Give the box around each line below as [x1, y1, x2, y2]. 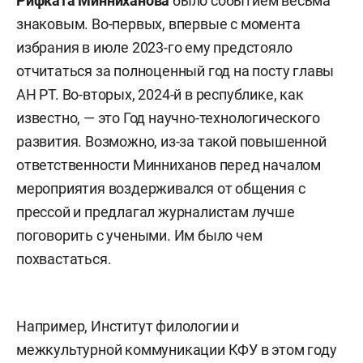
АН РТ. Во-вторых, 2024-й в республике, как [16, 85, 304, 103]
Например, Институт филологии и [16, 317, 240, 335]
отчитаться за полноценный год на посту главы [16, 62, 335, 79]
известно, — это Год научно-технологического [16, 109, 320, 126]
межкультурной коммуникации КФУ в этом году [16, 340, 337, 358]
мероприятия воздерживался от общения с [16, 179, 305, 197]
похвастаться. [16, 250, 112, 267]
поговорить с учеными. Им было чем [16, 226, 263, 244]
